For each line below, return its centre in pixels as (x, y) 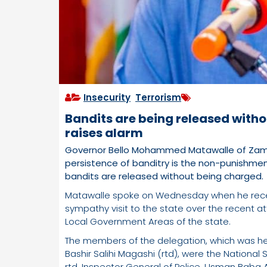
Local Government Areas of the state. (148, 222)
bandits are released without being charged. (164, 176)
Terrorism (158, 98)
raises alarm (104, 133)
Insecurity (107, 98)
